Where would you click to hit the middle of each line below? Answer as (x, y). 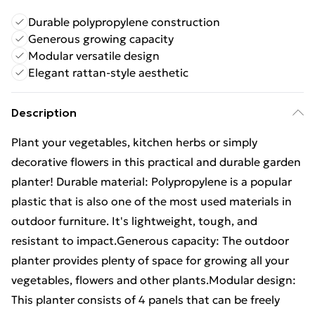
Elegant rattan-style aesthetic (108, 72)
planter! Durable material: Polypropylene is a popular (152, 181)
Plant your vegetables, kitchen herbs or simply (134, 142)
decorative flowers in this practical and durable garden (156, 162)
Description (44, 112)
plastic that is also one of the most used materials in (152, 201)
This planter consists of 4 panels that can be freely (146, 300)
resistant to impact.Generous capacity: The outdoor (150, 240)
